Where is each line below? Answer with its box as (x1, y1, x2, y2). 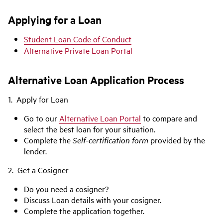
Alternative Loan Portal (59, 112, 141, 123)
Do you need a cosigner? (24, 183, 109, 194)
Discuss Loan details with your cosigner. (24, 194, 161, 205)
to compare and (141, 112, 197, 123)
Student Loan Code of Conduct (24, 33, 131, 44)
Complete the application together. (24, 205, 144, 216)
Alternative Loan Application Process (8, 73, 184, 87)
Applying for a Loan (8, 12, 102, 26)
